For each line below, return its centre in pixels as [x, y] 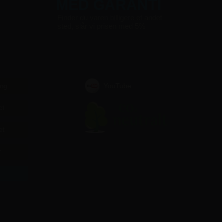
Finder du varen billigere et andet [110, 18]
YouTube [116, 86]
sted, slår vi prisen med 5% [101, 26]
